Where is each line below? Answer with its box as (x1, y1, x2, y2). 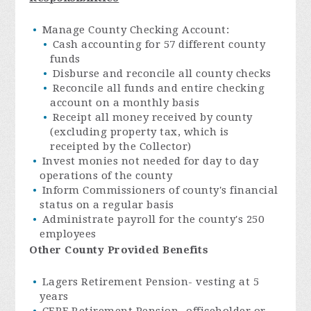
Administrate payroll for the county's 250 (42, 212, 264, 226)
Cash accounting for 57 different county (52, 37, 266, 51)
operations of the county (40, 169, 176, 182)
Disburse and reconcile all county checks (52, 67, 271, 80)
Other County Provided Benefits (29, 243, 209, 256)
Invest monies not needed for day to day (42, 154, 259, 167)
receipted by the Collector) (50, 140, 192, 153)
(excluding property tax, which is (50, 125, 229, 138)
